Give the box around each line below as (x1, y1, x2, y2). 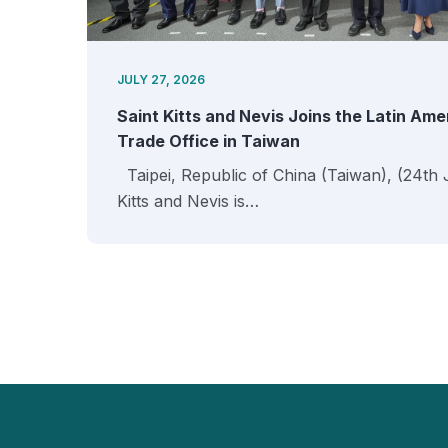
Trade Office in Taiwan (117, 131, 300, 151)
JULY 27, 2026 (117, 72, 205, 87)
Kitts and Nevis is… (117, 191, 259, 211)
